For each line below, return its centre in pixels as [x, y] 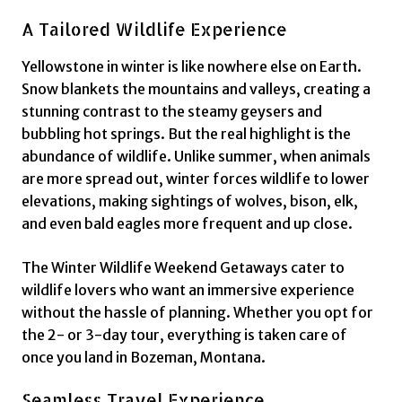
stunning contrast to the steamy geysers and [172, 112]
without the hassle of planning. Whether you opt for [197, 313]
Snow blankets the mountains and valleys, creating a [196, 89]
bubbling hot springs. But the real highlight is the [186, 134]
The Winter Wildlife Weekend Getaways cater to [183, 268]
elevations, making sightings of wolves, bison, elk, [190, 201]
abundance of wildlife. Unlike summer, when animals [196, 157]
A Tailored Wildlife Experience [154, 29]
